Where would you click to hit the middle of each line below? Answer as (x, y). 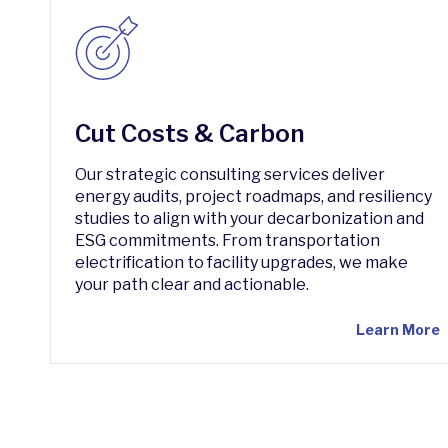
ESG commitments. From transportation (228, 240)
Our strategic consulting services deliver (230, 174)
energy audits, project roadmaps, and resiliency (254, 196)
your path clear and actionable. (192, 284)
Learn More (397, 329)
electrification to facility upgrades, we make (242, 262)
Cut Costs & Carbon (190, 133)
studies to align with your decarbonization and (250, 218)
